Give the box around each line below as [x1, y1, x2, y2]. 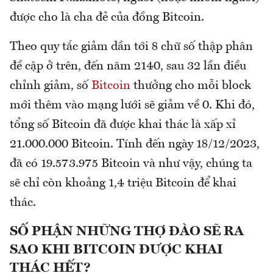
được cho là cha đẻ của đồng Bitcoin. [10, 12, 204, 24]
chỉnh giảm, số [10, 80, 91, 93]
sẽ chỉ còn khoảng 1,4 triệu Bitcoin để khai [10, 177, 236, 190]
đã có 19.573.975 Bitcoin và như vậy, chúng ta [10, 158, 252, 171]
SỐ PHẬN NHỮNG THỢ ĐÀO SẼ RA [10, 225, 244, 239]
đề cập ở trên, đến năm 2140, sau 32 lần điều [10, 60, 246, 73]
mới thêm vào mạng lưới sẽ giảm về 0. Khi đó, [10, 99, 255, 112]
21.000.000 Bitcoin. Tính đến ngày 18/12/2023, [10, 138, 260, 151]
